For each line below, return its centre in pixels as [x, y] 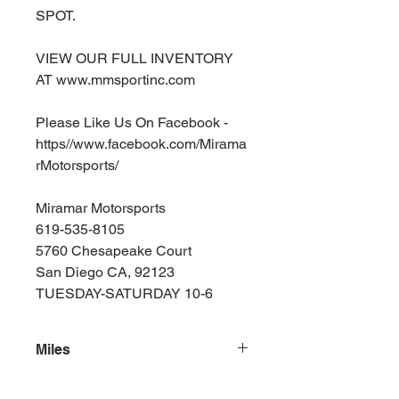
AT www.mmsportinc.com [115, 80]
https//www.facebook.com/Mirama [141, 144]
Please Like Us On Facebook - [132, 122]
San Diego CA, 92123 [105, 272]
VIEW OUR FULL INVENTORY [134, 58]
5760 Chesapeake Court [114, 251]
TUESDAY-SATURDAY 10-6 [124, 293]
